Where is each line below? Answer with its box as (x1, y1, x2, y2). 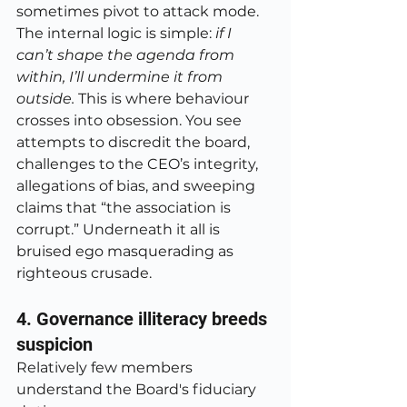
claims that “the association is (16, 199, 234, 216)
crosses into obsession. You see (16, 112, 245, 129)
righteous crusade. (16, 264, 152, 282)
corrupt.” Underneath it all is (16, 221, 223, 238)
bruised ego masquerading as (16, 243, 237, 260)
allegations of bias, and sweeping (16, 177, 259, 194)
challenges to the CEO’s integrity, (16, 155, 262, 173)
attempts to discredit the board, (16, 134, 253, 151)
